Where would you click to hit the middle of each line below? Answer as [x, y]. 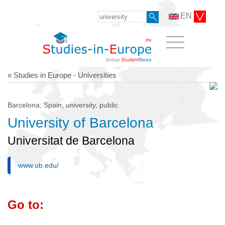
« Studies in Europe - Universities [62, 75]
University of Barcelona [81, 123]
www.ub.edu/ [38, 165]
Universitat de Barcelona [71, 141]
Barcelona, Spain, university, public [63, 105]
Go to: [26, 205]
